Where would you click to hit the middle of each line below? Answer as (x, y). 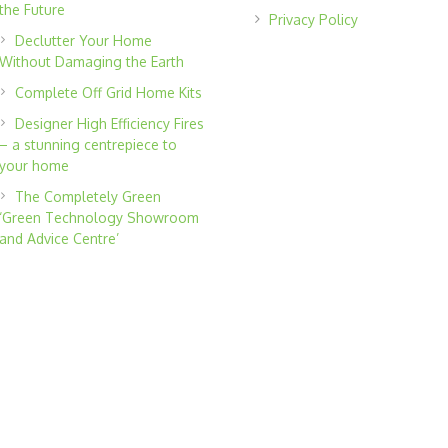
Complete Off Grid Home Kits (109, 92)
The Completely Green (88, 196)
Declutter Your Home (84, 40)
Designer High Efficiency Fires (110, 123)
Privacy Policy (313, 19)
